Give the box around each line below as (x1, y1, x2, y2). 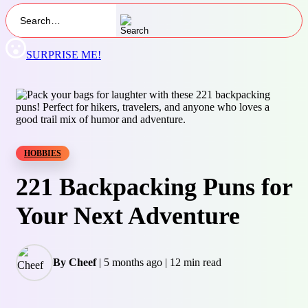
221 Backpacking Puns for (16, 173, 292, 201)
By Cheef (53, 256, 96, 268)
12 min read (170, 256, 221, 268)
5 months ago (104, 256, 162, 268)
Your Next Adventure (16, 202, 240, 230)
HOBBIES (24, 148, 61, 158)
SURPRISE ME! (26, 49, 101, 60)
